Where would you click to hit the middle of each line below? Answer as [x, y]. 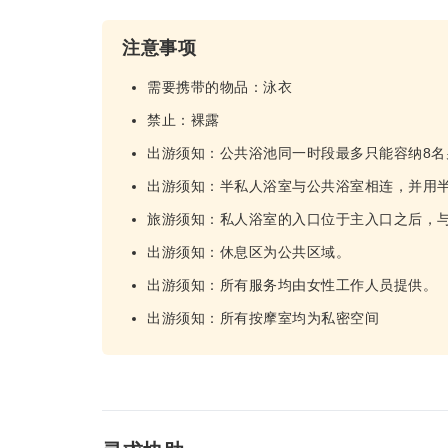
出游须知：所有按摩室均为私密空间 [263, 318]
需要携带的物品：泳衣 [219, 87]
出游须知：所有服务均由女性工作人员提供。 [292, 285]
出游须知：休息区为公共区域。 [248, 252]
